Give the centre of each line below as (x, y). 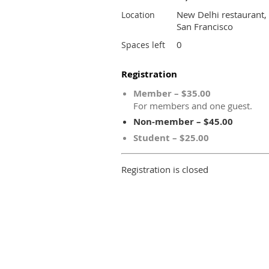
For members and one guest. (193, 106)
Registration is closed (165, 169)
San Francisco (205, 26)
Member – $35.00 (172, 93)
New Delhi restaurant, (222, 14)
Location (138, 15)
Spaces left (143, 45)
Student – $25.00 (171, 138)
